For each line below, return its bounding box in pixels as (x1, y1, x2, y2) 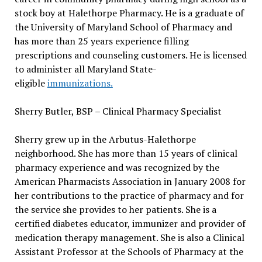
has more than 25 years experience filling (14, 34, 189, 47)
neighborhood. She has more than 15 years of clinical (14, 146, 237, 160)
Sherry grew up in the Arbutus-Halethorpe (14, 132, 196, 146)
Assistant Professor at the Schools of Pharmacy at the (14, 244, 243, 258)
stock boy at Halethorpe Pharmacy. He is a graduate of (14, 6, 244, 19)
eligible (14, 76, 47, 89)
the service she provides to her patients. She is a (14, 202, 216, 216)
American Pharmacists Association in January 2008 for (14, 174, 246, 188)
